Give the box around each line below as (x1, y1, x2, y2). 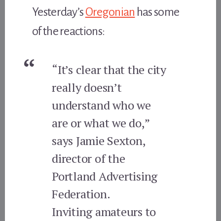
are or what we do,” (52, 114, 149, 131)
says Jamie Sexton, (52, 132, 146, 148)
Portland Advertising (52, 168, 158, 184)
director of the (52, 150, 125, 166)
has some (135, 5, 180, 18)
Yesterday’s (32, 5, 85, 18)
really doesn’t (52, 79, 122, 95)
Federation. (52, 185, 110, 202)
